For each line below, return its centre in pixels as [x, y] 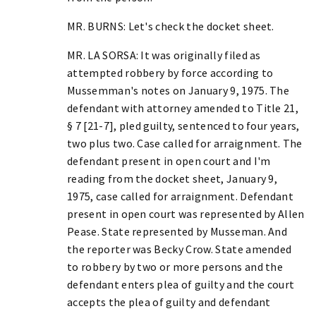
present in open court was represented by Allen [186, 213]
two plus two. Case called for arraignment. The [185, 143]
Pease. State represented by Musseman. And [177, 231]
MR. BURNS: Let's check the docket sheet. [171, 26]
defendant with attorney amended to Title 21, [183, 108]
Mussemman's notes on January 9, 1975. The [178, 90]
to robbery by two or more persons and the [175, 266]
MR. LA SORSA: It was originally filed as [164, 55]
